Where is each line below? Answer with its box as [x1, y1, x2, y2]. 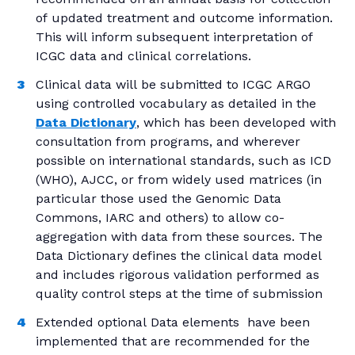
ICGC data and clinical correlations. [36, 48, 255, 63]
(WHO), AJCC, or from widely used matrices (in [36, 171, 322, 187]
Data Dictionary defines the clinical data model [36, 247, 322, 263]
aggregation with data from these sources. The [36, 228, 323, 244]
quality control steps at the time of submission [36, 285, 323, 301]
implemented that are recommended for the [36, 333, 310, 349]
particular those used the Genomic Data [36, 190, 281, 206]
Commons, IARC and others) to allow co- [36, 209, 284, 225]
